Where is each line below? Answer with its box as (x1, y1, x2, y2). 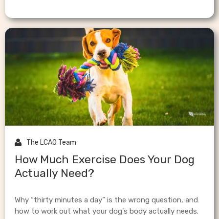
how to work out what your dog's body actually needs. (15, 207, 198, 216)
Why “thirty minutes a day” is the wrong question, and (15, 196, 198, 205)
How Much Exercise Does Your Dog (15, 153, 195, 167)
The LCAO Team (26, 138, 76, 147)
